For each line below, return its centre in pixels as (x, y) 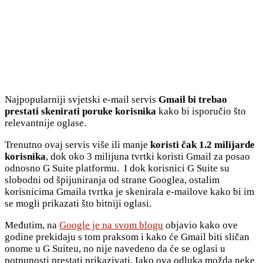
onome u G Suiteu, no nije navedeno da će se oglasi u (115, 248)
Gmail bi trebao (192, 99)
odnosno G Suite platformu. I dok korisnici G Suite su (117, 168)
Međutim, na (32, 225)
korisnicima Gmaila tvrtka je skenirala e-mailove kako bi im (129, 191)
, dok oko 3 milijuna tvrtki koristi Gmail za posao (148, 156)
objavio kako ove (200, 225)
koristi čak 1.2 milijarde (201, 144)
